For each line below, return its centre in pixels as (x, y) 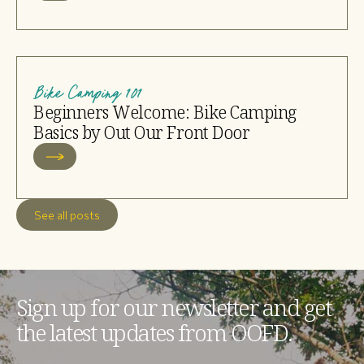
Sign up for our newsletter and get (173, 308)
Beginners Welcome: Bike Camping (165, 112)
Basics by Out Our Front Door (141, 132)
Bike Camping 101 (88, 92)
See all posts (67, 214)
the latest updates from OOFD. (154, 333)
